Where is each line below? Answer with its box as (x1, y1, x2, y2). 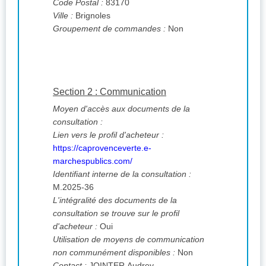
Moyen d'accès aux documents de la (53, 104, 190, 114)
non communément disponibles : (53, 248, 175, 258)
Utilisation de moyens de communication (53, 235, 204, 245)
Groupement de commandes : (53, 24, 166, 34)
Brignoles (73, 11, 110, 21)
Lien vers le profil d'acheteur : (53, 130, 164, 140)
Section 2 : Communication (53, 87, 166, 97)
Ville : (53, 11, 73, 21)
